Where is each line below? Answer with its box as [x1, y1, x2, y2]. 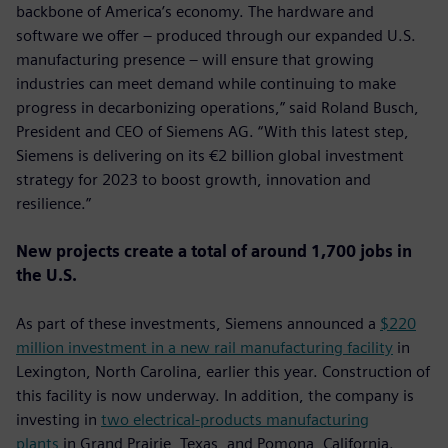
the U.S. [16, 265, 77, 285]
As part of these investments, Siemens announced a [16, 313, 380, 333]
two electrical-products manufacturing [101, 409, 369, 429]
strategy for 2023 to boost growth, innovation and [16, 169, 371, 189]
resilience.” [16, 193, 91, 213]
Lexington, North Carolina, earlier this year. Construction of [16, 361, 430, 381]
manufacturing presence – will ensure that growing [16, 49, 374, 69]
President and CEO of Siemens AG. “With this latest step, [16, 121, 409, 141]
